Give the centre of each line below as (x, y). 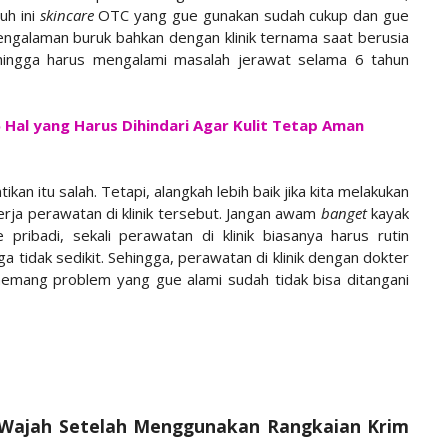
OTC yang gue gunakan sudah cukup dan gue (253, 14)
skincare (69, 14)
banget (346, 212)
